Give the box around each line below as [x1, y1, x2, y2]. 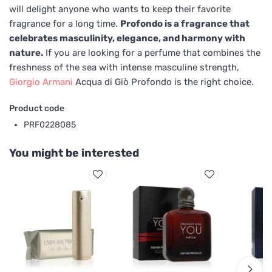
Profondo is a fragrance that [120, 18, 250, 29]
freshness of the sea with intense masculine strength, [9, 61, 239, 73]
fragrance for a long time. [9, 18, 120, 29]
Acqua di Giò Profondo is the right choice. [73, 76, 254, 87]
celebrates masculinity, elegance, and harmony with [9, 32, 245, 44]
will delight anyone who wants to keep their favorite [9, 3, 231, 15]
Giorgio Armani [9, 76, 73, 87]
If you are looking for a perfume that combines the [43, 47, 260, 58]
